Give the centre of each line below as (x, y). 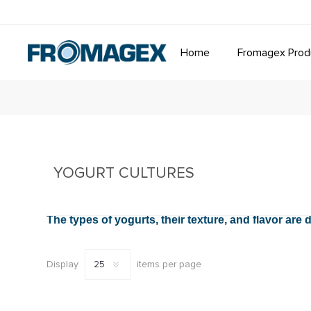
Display (63, 264)
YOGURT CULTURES (124, 173)
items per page (169, 264)
